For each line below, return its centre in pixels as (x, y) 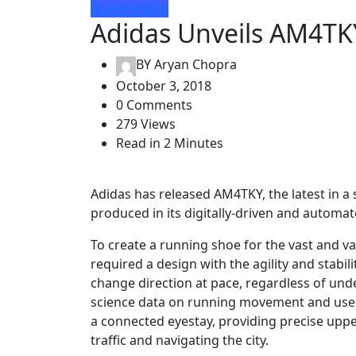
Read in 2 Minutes (170, 143)
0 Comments (154, 104)
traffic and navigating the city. (180, 340)
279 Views (146, 124)
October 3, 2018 (164, 85)
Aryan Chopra (194, 65)
